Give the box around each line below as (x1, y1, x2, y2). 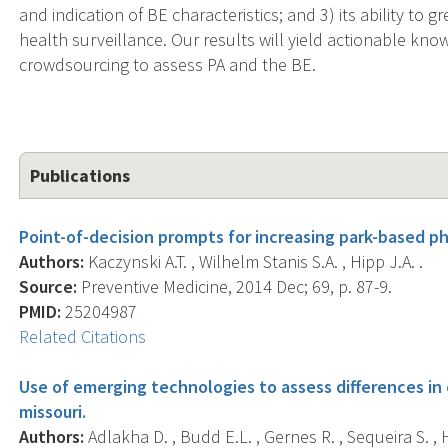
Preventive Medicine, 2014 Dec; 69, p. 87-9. (77, 274, 393, 298)
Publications (30, 163, 131, 187)
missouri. (19, 399, 87, 423)
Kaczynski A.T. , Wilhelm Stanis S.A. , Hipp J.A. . (84, 249, 424, 273)
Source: (19, 274, 78, 298)
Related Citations (19, 324, 147, 348)
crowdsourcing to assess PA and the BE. (19, 52, 317, 76)
